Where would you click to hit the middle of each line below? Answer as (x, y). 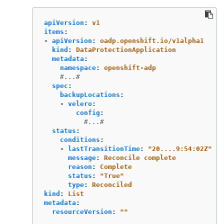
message (82, 158)
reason (80, 167)
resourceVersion (82, 212)
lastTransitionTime (104, 149)
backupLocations (90, 95)
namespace (78, 68)
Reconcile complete (140, 158)
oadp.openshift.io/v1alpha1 (152, 41)
